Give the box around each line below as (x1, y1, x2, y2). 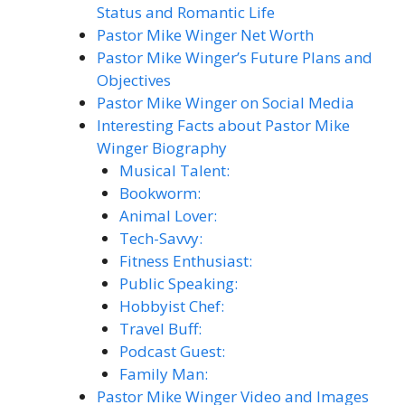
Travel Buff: (119, 317, 202, 339)
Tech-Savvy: (119, 227, 202, 249)
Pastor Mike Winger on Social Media (96, 91, 354, 113)
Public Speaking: (119, 272, 238, 294)
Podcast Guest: (119, 340, 225, 362)
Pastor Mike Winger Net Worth (96, 24, 314, 45)
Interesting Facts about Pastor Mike (96, 114, 350, 136)
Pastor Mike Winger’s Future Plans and (96, 46, 372, 68)
